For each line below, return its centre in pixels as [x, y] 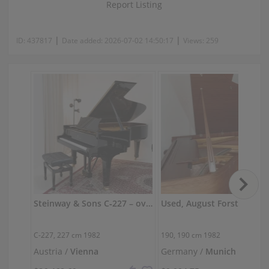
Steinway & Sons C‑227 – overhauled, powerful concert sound [149, 204]
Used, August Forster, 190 [213, 204]
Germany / [183, 252]
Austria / [52, 252]
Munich [220, 252]
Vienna [84, 252]
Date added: [83, 40]
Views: [194, 40]
